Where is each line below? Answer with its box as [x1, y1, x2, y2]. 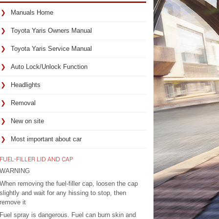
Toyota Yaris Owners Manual [10, 27, 92, 34]
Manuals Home [10, 9, 53, 16]
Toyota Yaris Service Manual [10, 45, 92, 52]
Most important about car [10, 135, 82, 143]
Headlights [10, 81, 41, 88]
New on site [10, 117, 44, 125]
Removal [10, 99, 36, 107]
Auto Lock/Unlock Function [10, 63, 88, 70]
